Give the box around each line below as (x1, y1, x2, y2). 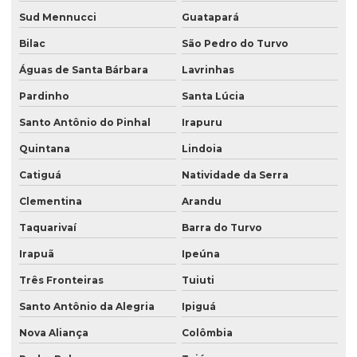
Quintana (19, 143, 70, 155)
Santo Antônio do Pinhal (19, 116, 151, 129)
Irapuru (181, 116, 222, 129)
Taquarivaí (19, 222, 76, 234)
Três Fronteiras (19, 274, 104, 287)
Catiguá (19, 169, 61, 182)
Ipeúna (181, 248, 220, 261)
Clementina (19, 195, 82, 208)
